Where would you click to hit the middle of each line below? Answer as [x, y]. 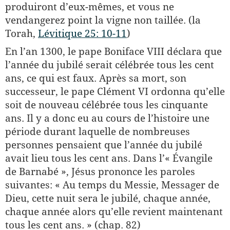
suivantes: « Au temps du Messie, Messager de [112, 185]
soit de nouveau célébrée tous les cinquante [107, 105]
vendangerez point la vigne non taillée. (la [103, 20]
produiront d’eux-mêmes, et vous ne [90, 7]
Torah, [22, 33]
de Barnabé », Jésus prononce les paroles [100, 171]
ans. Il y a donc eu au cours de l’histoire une [107, 118]
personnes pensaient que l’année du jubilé [104, 145]
